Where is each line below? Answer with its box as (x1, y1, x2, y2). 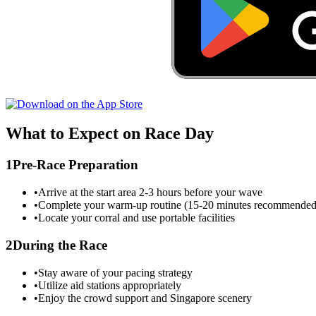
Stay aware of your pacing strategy (38, 266, 193, 279)
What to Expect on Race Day (6, 124, 214, 143)
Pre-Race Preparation (13, 157, 138, 173)
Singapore (170, 291, 215, 304)
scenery (215, 291, 252, 304)
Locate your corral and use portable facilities (38, 212, 235, 224)
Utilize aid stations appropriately (38, 279, 181, 291)
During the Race (13, 237, 107, 253)
